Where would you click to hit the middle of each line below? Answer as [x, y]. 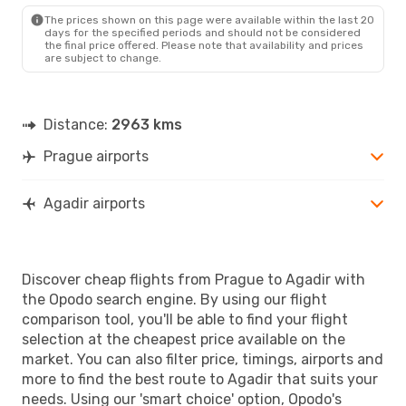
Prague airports [96, 156]
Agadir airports [94, 203]
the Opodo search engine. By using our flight [174, 299]
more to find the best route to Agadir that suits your [200, 379]
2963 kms [147, 124]
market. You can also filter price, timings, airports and [203, 359]
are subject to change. [103, 58]
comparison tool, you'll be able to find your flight [185, 319]
